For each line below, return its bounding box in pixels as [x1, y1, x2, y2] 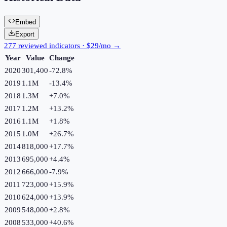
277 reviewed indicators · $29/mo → [4, 41, 121, 50]
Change [49, 53, 74, 62]
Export [15, 30, 34, 38]
